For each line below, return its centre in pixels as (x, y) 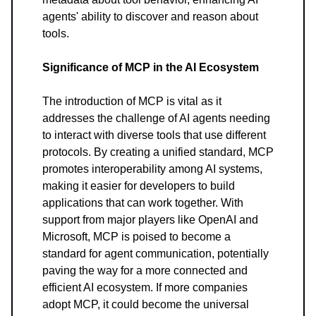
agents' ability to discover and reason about (150, 17)
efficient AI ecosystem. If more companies (145, 288)
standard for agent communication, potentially (156, 254)
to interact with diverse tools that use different (154, 135)
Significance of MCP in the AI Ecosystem (151, 68)
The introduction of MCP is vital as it (132, 102)
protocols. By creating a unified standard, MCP (158, 152)
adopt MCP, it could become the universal (146, 305)
